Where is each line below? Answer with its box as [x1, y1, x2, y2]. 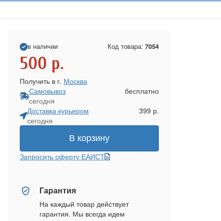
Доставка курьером [27, 106, 89, 115]
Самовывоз [29, 86, 66, 96]
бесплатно [125, 86, 159, 96]
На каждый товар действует [39, 199, 129, 209]
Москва [64, 76, 87, 86]
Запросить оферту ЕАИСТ [20, 151, 105, 161]
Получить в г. [20, 76, 64, 86]
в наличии [28, 42, 58, 51]
